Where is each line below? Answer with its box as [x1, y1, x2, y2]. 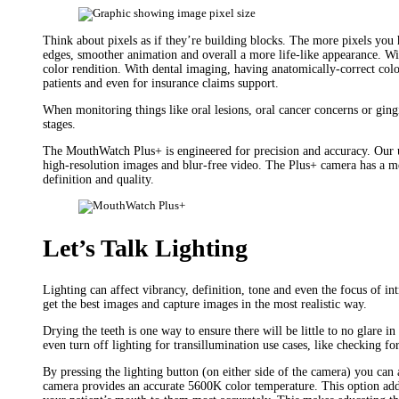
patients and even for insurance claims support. [43, 76, 279, 90]
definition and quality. [43, 172, 154, 186]
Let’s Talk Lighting [43, 233, 248, 262]
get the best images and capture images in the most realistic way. [43, 297, 367, 311]
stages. [43, 117, 76, 131]
